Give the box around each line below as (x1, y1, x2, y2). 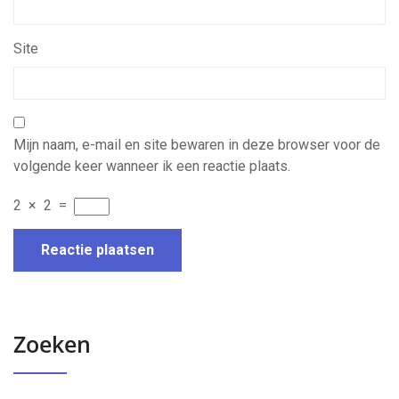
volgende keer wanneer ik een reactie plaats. (13, 158, 290, 175)
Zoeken (13, 329, 91, 359)
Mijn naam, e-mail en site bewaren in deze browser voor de (13, 136, 380, 153)
